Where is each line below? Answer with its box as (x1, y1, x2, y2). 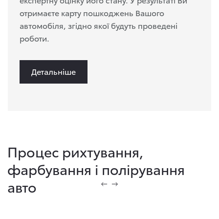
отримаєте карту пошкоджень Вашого (20, 7, 164, 19)
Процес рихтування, (7, 141, 143, 161)
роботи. (20, 32, 49, 44)
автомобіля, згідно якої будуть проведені (20, 20, 177, 31)
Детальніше (31, 66, 76, 77)
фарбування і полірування (7, 159, 185, 179)
